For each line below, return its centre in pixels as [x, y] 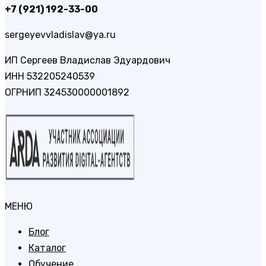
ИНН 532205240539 [50, 76]
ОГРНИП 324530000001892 [67, 92]
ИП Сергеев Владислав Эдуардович [88, 60]
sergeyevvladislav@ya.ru [60, 34]
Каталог [47, 248]
